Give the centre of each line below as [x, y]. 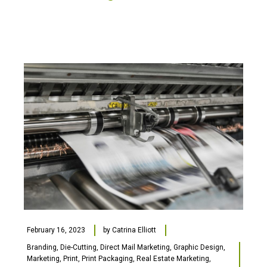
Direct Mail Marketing [135, 247]
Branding [42, 247]
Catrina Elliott [134, 230]
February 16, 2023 [56, 230]
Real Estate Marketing [173, 258]
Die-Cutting [78, 247]
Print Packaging [107, 258]
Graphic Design [198, 247]
